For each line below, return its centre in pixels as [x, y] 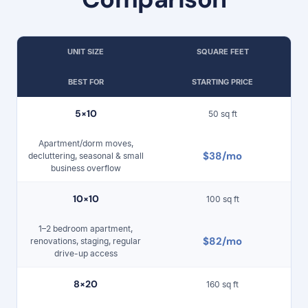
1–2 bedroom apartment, [86, 229]
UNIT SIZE [86, 52]
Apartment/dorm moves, [86, 143]
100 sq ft [222, 199]
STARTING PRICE [222, 82]
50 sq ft [222, 113]
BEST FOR [86, 82]
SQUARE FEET [222, 52]
